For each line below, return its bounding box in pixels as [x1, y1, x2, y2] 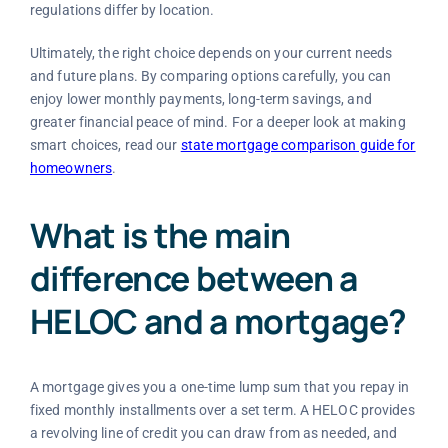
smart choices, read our [29, 136, 181, 153]
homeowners [29, 159, 113, 176]
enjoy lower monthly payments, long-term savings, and [29, 90, 372, 107]
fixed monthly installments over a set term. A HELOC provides [29, 402, 415, 419]
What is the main [29, 211, 291, 258]
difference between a [29, 254, 358, 301]
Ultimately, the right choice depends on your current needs [29, 44, 393, 61]
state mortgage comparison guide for [180, 136, 416, 153]
